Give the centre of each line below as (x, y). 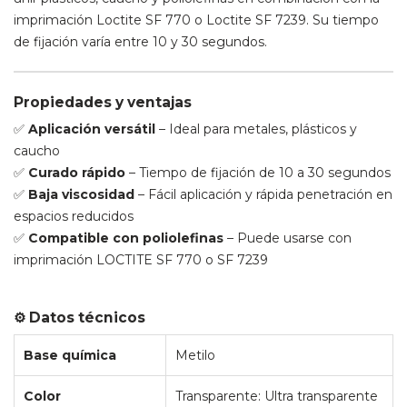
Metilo (195, 355)
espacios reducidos (74, 217)
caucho (37, 151)
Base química (70, 355)
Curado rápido (77, 173)
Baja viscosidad (81, 195)
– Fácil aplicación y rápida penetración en (263, 195)
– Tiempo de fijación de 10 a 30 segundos (258, 173)
